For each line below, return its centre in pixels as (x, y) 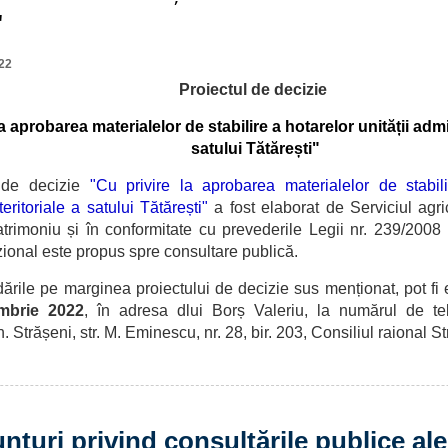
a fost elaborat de (279, 207)
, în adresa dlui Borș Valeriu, (196, 310)
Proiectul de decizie (255, 89)
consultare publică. (231, 251)
